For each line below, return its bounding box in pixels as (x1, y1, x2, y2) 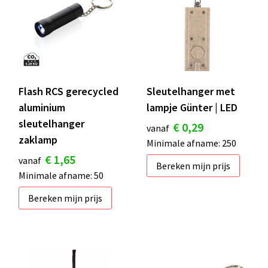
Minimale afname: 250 (147, 136, 236, 149)
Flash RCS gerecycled (18, 84, 118, 98)
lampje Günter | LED (147, 100, 237, 114)
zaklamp (18, 132, 57, 147)
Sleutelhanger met (147, 84, 235, 98)
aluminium (18, 100, 65, 114)
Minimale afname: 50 (18, 169, 103, 181)
